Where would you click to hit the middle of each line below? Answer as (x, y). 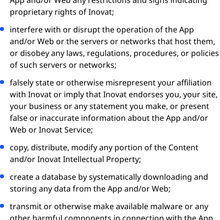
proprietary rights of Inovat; (62, 12)
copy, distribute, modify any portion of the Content (104, 147)
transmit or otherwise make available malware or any (109, 206)
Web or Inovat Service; (51, 130)
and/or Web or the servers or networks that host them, (112, 41)
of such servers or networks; (63, 65)
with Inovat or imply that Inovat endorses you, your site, (114, 94)
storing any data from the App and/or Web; (90, 189)
